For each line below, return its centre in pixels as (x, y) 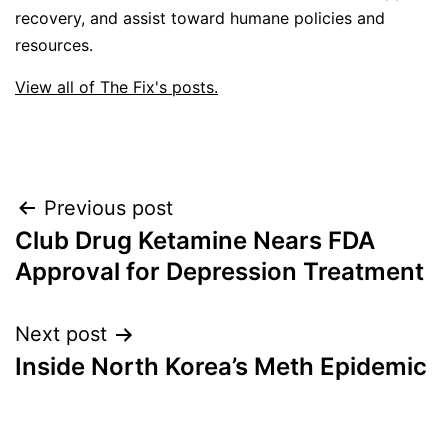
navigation (101, 259)
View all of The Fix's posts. (116, 87)
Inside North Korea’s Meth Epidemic (221, 367)
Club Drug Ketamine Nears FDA (195, 241)
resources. (54, 45)
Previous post (108, 208)
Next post (61, 334)
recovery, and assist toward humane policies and (200, 18)
